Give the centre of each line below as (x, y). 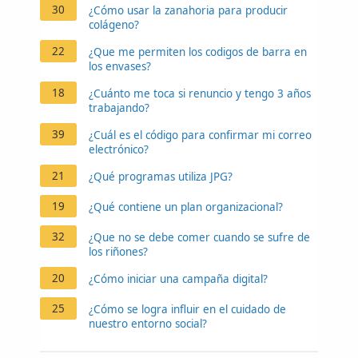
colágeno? (114, 24)
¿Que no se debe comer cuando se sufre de (199, 237)
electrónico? (119, 149)
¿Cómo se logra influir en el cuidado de (187, 309)
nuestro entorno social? (148, 323)
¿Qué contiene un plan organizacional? (186, 207)
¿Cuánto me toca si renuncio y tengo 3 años (200, 93)
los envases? (120, 66)
